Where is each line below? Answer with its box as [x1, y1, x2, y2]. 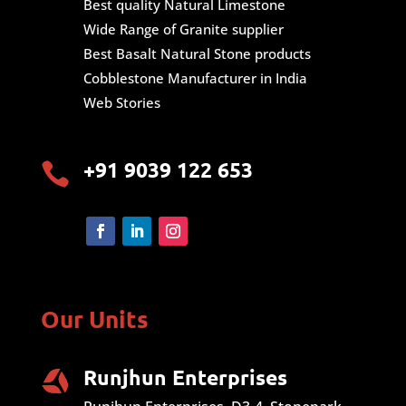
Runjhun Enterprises [82, 364, 287, 391]
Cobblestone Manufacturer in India [82, 69, 307, 88]
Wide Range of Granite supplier [82, 20, 284, 39]
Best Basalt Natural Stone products [82, 44, 311, 63]
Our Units [40, 304, 149, 334]
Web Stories [82, 93, 160, 112]
